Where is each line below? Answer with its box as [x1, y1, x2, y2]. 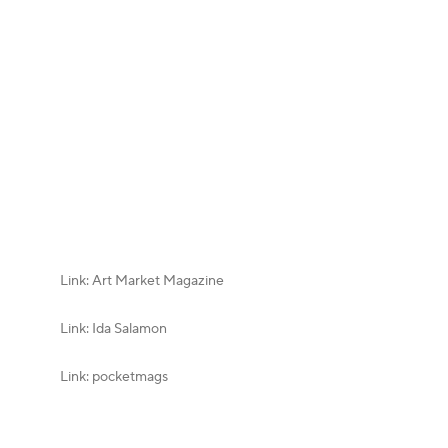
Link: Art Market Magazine [60, 271, 224, 290]
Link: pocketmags [60, 367, 168, 386]
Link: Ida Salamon [60, 319, 167, 338]
